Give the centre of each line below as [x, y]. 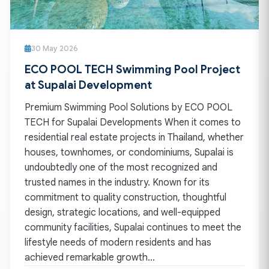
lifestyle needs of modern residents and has [118, 242]
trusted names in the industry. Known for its [117, 182]
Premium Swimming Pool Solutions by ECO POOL [128, 107]
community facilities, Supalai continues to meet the [133, 227]
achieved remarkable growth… [90, 257]
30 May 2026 [55, 48]
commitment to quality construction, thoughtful [125, 197]
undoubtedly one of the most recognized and [121, 167]
